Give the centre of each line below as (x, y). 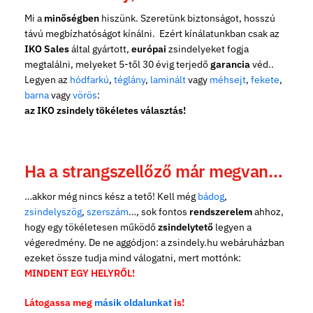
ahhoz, (268, 212)
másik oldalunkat (133, 302)
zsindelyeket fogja (208, 49)
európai (149, 49)
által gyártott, (100, 49)
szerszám (108, 212)
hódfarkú (89, 79)
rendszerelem (221, 212)
